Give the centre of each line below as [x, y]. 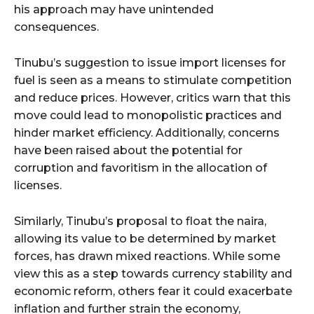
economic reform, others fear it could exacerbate [153, 292]
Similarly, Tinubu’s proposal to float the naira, [140, 221]
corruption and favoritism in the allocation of [141, 168]
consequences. [56, 27]
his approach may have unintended [114, 10]
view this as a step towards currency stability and [153, 274]
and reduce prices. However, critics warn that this [152, 98]
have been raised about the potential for [128, 151]
